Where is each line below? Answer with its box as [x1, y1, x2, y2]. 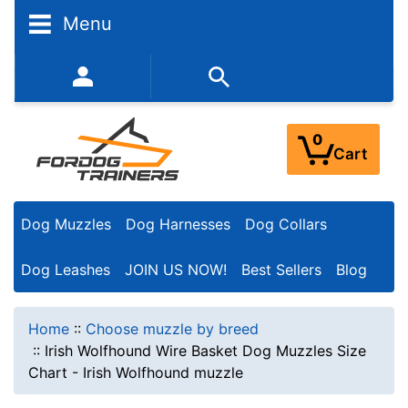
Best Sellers [241, 260, 321, 279]
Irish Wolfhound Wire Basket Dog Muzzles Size [45, 341, 366, 360]
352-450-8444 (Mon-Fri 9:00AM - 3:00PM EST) [38, 73, 384, 91]
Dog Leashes [21, 260, 110, 279]
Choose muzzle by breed [86, 319, 259, 338]
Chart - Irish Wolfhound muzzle [28, 362, 243, 382]
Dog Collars [245, 215, 327, 234]
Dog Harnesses [126, 215, 230, 234]
